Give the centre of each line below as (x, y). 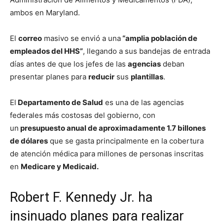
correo (30, 38)
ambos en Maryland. (45, 13)
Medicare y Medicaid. (60, 167)
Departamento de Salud (60, 103)
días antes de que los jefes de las (69, 64)
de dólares (29, 141)
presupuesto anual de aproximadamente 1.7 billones (112, 128)
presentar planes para (49, 77)
